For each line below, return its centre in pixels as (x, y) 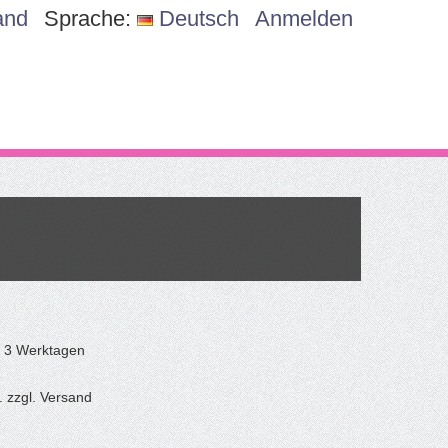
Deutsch (196, 18)
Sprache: (90, 18)
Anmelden (304, 18)
